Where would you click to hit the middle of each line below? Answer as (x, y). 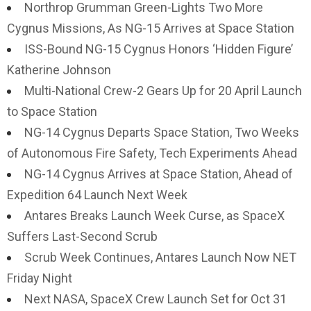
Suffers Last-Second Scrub (82, 236)
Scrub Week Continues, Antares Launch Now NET (160, 257)
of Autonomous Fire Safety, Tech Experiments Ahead (152, 153)
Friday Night (40, 278)
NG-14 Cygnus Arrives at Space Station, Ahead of (159, 174)
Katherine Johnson (59, 70)
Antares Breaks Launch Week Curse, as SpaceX (154, 216)
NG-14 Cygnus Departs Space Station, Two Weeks (162, 132)
